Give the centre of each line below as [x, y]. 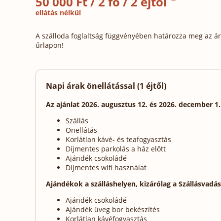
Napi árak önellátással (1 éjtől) [106, 86]
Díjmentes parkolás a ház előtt [116, 148]
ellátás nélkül [58, 13]
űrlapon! [50, 45]
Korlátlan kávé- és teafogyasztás [118, 139]
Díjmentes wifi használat [106, 167]
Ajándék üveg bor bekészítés [113, 209]
